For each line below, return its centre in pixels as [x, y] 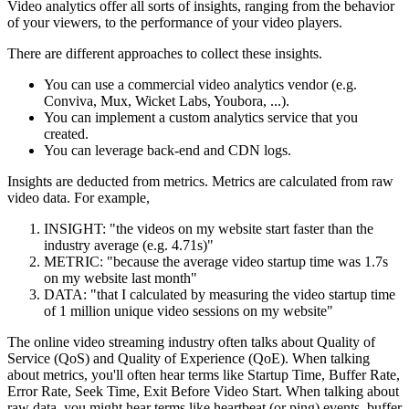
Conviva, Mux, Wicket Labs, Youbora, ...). [167, 101]
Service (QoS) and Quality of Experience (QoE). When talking [189, 359]
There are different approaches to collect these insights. [165, 54]
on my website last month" [121, 278]
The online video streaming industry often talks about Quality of [191, 342]
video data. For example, [79, 198]
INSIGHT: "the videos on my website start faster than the [209, 229]
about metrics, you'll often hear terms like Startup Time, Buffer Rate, [204, 375]
